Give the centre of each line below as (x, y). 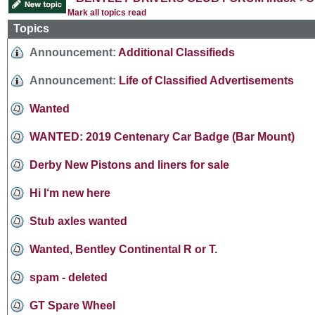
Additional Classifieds (176, 52)
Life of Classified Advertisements (206, 80)
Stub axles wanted (78, 221)
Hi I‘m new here (70, 193)
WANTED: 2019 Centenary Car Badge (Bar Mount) (162, 136)
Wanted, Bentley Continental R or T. (123, 249)
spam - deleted (69, 277)
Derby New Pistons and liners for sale (129, 165)
